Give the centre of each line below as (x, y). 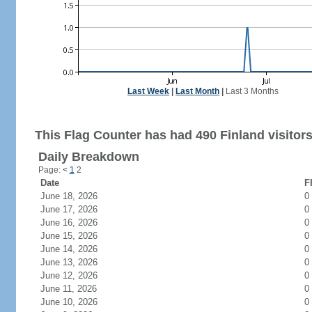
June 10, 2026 (77, 302)
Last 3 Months (252, 91)
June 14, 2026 (77, 249)
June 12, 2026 (77, 275)
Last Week (148, 91)
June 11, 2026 (77, 289)
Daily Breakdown (88, 157)
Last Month (197, 91)
